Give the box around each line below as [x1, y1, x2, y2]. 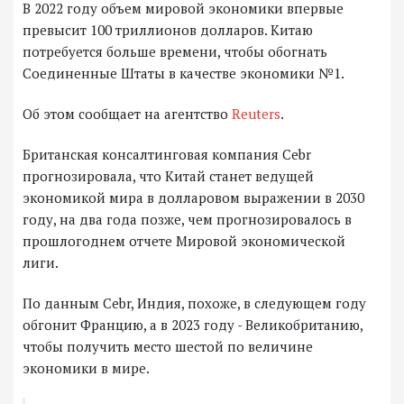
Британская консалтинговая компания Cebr [23, 145, 311, 164]
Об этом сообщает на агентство [23, 105, 232, 124]
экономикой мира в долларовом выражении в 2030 [23, 188, 364, 207]
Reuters [232, 105, 280, 124]
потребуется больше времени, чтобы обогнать [23, 42, 327, 61]
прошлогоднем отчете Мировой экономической [23, 232, 345, 251]
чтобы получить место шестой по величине [23, 337, 313, 356]
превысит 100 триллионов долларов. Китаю [23, 21, 313, 40]
